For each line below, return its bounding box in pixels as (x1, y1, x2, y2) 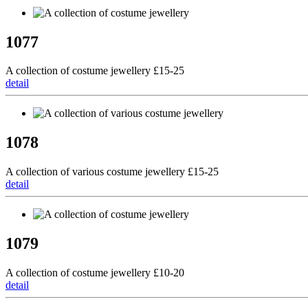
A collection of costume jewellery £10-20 (5, 267, 184, 279)
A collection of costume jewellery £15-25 (5, 65, 184, 77)
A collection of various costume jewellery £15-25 (5, 166, 219, 178)
